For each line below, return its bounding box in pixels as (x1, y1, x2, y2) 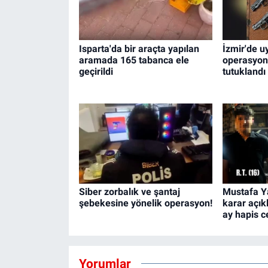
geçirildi (78, 65, 113, 77)
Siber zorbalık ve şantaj (78, 186, 180, 198)
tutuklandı (222, 65, 266, 77)
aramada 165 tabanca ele (78, 54, 189, 66)
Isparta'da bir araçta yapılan (78, 42, 199, 54)
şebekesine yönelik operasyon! (78, 197, 212, 209)
